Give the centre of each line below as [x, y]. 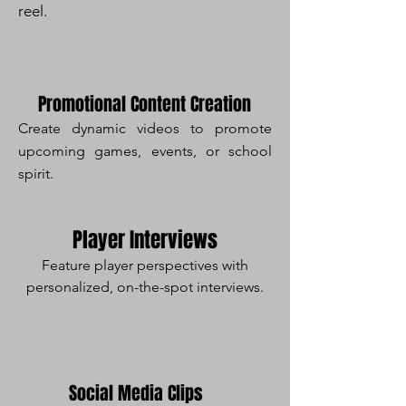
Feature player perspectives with [145, 265]
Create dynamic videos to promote [145, 128]
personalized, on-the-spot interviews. [145, 287]
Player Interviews [145, 240]
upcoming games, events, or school [145, 151]
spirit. [36, 174]
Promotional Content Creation [144, 104]
